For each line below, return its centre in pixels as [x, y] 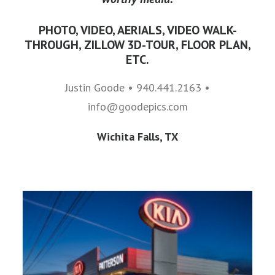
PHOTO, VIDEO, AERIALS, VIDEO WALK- [137, 30]
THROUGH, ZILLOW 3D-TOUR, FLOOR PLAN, [137, 45]
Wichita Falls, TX [137, 137]
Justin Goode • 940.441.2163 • [137, 87]
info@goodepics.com [137, 107]
